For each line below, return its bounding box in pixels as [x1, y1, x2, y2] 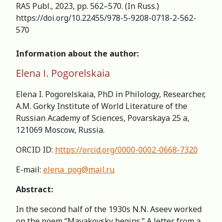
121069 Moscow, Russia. [16, 124, 105, 135]
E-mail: [16, 164, 43, 175]
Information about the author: [16, 48, 139, 59]
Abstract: [16, 183, 53, 195]
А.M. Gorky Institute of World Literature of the [16, 100, 187, 111]
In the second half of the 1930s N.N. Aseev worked [16, 203, 202, 215]
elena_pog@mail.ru [43, 164, 114, 175]
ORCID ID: [16, 144, 55, 155]
